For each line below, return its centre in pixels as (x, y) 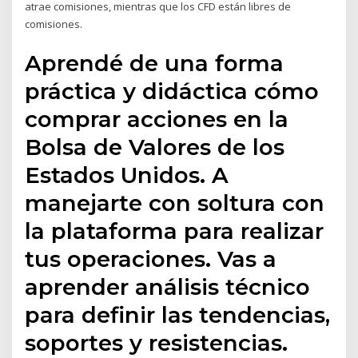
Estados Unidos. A (127, 175)
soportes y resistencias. (157, 342)
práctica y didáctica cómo (172, 91)
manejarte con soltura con (175, 203)
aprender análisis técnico (168, 286)
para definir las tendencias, (178, 314)
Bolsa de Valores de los (155, 147)
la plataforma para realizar (175, 231)
